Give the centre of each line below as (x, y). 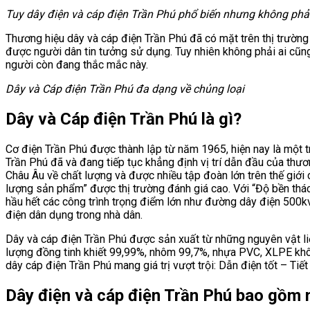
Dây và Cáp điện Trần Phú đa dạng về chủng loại (125, 89)
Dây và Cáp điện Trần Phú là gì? (124, 119)
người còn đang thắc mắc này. (77, 65)
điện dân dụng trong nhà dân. (74, 215)
